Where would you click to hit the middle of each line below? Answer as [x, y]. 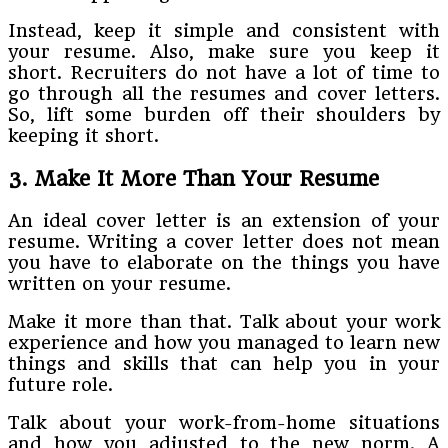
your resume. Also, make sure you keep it [224, 51]
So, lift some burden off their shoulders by [224, 114]
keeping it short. [83, 135]
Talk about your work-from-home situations [224, 423]
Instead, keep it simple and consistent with [224, 30]
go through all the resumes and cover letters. [224, 93]
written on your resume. [119, 284]
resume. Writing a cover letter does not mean [224, 242]
